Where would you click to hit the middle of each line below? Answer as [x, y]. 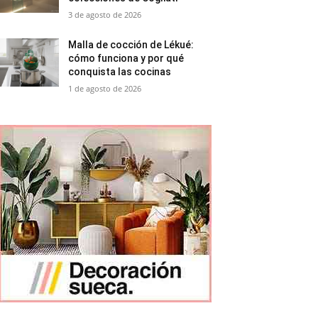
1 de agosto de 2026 [105, 89]
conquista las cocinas [120, 72]
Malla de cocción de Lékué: [131, 45]
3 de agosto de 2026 [105, 15]
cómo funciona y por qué [126, 59]
